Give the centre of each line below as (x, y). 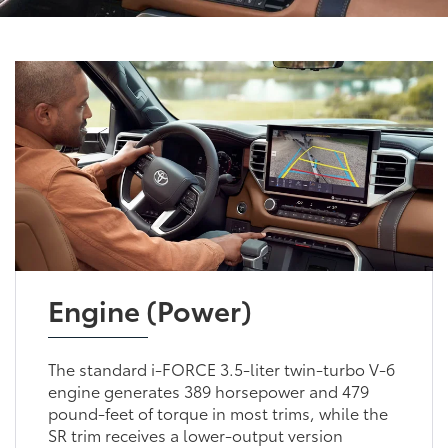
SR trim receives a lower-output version (195, 434)
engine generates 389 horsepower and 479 (208, 390)
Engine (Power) (149, 308)
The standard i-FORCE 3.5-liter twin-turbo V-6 (221, 368)
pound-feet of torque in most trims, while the (217, 412)
